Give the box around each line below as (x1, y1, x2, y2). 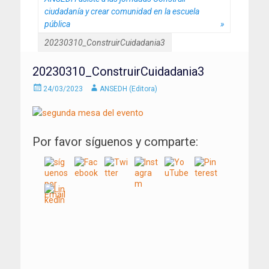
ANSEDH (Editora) (100, 84, 157, 93)
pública (44, 19, 70, 29)
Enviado (32, 82, 58, 91)
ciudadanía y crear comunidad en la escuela (44, 6, 199, 16)
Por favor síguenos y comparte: (32, 134, 198, 149)
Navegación (38, 240, 101, 255)
